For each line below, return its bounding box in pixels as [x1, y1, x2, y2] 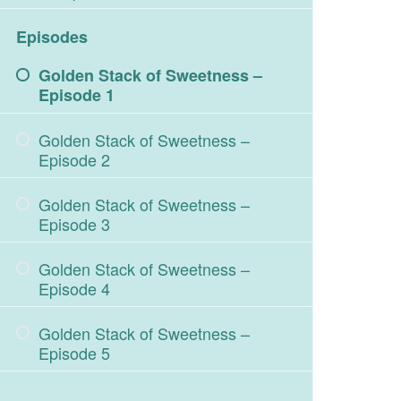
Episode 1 [38, 83, 115, 107]
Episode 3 [38, 212, 110, 235]
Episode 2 [38, 148, 110, 171]
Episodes [16, 25, 88, 48]
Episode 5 [38, 341, 110, 364]
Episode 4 [38, 277, 110, 300]
